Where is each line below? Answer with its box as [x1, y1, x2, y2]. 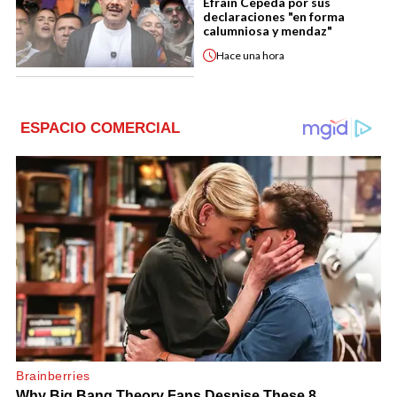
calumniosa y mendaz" [203, 23, 332, 39]
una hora [243, 48, 284, 62]
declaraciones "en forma [203, 9, 345, 25]
